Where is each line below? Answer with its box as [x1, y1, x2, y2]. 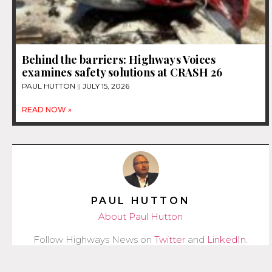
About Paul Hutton [98, 210, 183, 222]
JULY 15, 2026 [81, 81, 129, 90]
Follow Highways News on [33, 233, 154, 245]
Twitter [154, 233, 185, 245]
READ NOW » [22, 104, 72, 114]
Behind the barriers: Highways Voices [22, 52, 216, 67]
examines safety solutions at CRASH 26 [22, 64, 223, 80]
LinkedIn [207, 233, 246, 245]
